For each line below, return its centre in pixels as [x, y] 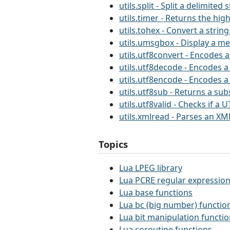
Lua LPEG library [151, 168]
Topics [113, 144]
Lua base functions [156, 192]
